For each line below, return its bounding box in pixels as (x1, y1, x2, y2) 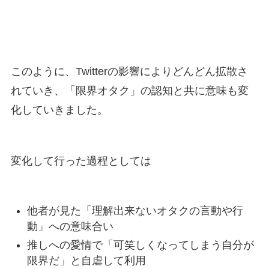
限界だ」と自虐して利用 (26, 254, 146, 267)
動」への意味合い (26, 220, 113, 233)
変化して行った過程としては (10, 155, 151, 168)
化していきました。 (10, 103, 108, 116)
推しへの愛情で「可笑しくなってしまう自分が (26, 238, 254, 251)
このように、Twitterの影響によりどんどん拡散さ (10, 65, 248, 77)
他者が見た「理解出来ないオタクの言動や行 (26, 205, 243, 217)
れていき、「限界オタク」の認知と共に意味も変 (10, 84, 249, 97)
